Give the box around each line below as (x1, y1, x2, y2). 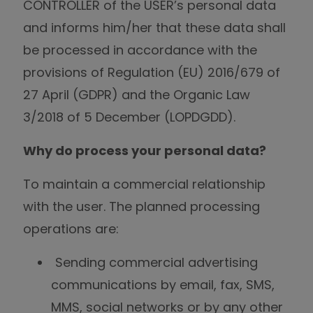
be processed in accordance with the (23, 41, 257, 59)
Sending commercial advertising (55, 254, 258, 271)
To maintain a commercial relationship (23, 175, 265, 193)
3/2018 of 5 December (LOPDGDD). (23, 108, 235, 126)
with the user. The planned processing (23, 198, 260, 215)
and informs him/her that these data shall (23, 19, 286, 36)
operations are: (23, 220, 119, 238)
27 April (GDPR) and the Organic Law (23, 86, 250, 103)
